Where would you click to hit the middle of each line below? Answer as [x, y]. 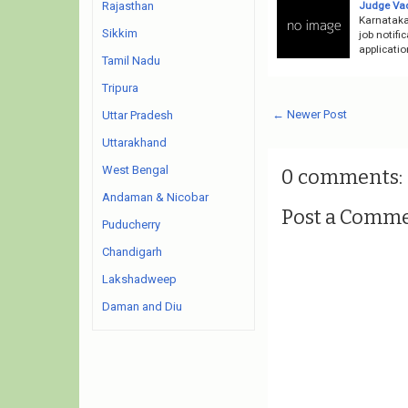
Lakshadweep [139, 279]
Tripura [120, 88]
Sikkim [120, 33]
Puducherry [131, 224]
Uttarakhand [134, 143]
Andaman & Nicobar [155, 197]
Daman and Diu [142, 306]
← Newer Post [309, 114]
